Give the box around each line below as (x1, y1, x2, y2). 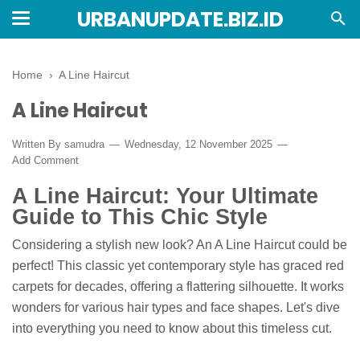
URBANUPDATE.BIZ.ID (76, 6, 284, 34)
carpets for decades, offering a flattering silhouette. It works (12, 280, 344, 294)
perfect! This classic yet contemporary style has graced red (12, 259, 344, 273)
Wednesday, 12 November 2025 (121, 138, 276, 150)
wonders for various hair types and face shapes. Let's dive (12, 301, 340, 315)
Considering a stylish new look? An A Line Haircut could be (12, 238, 347, 252)
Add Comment (12, 154, 79, 166)
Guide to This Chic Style (12, 203, 268, 229)
